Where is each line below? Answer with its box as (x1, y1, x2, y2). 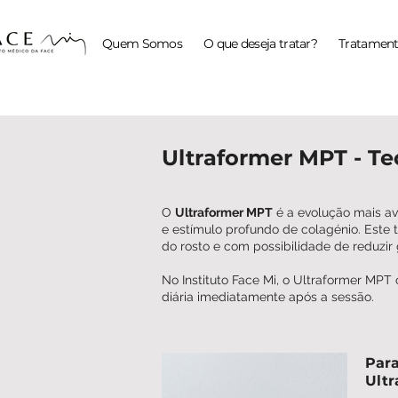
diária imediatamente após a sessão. (162, 289, 374, 304)
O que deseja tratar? (203, 36, 317, 52)
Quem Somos (102, 36, 182, 52)
